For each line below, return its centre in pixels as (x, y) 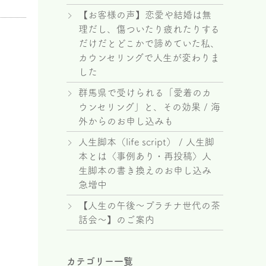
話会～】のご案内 (116, 220)
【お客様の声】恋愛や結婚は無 (145, 15)
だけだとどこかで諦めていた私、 (149, 43)
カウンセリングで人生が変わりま (149, 58)
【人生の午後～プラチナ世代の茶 (149, 205)
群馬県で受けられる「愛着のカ (145, 93)
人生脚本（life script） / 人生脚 (146, 142)
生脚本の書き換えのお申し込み (145, 170)
